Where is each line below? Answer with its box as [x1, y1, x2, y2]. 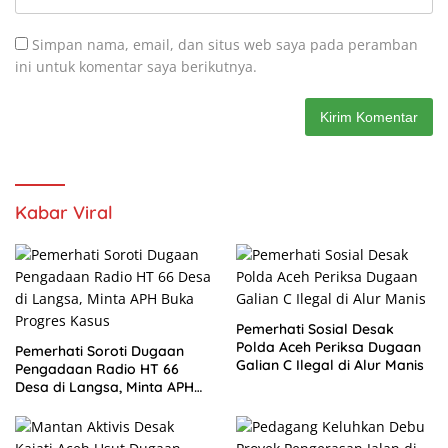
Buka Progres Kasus [15, 396, 150, 415]
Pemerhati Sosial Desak [236, 320, 394, 339]
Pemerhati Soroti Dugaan [15, 342, 184, 361]
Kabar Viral [15, 201, 113, 225]
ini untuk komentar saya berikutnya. [15, 57, 257, 77]
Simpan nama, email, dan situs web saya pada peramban [32, 35, 418, 55]
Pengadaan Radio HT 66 [15, 360, 179, 379]
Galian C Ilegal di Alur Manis [236, 356, 424, 375]
